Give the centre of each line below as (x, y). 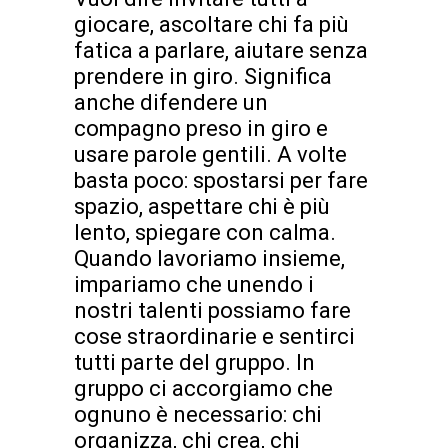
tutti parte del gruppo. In (194, 362)
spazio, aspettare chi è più (202, 206)
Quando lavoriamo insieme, (209, 258)
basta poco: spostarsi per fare (221, 180)
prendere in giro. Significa (203, 76)
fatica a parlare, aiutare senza (221, 50)
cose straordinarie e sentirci (214, 336)
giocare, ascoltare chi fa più (211, 24)
